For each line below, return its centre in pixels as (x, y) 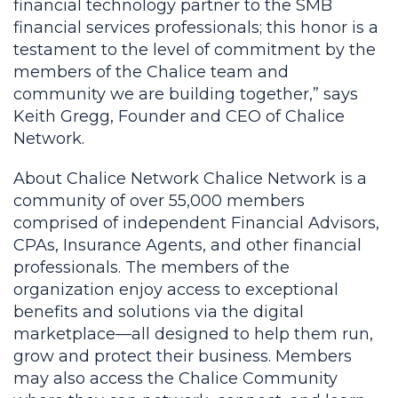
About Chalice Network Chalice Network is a (190, 179)
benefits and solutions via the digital (159, 312)
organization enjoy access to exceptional (176, 290)
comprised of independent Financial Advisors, (196, 223)
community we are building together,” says (186, 94)
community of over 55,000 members (159, 201)
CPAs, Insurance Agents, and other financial (187, 245)
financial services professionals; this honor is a (196, 28)
